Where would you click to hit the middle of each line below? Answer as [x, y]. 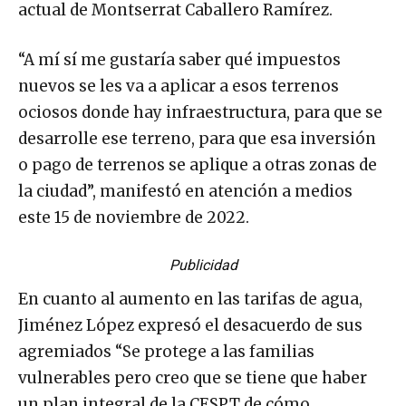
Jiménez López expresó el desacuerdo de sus [190, 325]
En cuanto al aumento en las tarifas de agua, [190, 299]
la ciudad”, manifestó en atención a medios [185, 191]
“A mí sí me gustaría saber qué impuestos [179, 60]
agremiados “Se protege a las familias [166, 352]
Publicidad [203, 265]
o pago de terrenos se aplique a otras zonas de [198, 165]
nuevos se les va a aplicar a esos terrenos [179, 86]
